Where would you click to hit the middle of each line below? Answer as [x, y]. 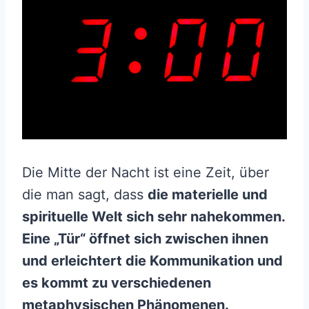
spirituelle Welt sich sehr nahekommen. [153, 217]
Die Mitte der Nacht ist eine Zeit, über [146, 173]
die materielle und [208, 195]
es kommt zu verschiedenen [117, 283]
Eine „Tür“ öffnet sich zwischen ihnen [145, 239]
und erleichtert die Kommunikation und [152, 261]
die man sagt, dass [85, 195]
